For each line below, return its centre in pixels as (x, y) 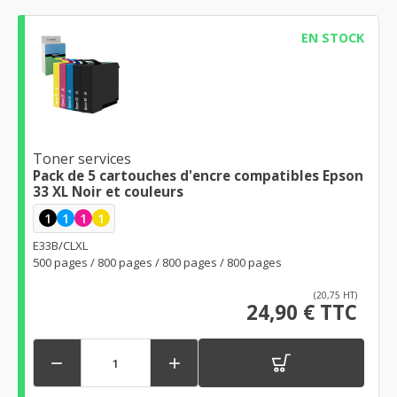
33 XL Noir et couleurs (108, 191)
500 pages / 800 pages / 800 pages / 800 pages (157, 263)
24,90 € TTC (302, 313)
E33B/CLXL (60, 246)
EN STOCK (332, 37)
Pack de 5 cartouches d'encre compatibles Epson (198, 175)
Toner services (82, 158)
